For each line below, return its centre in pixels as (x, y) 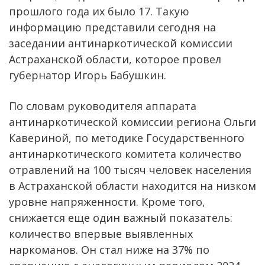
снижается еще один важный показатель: (121, 217)
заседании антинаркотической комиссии (121, 43)
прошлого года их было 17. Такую (99, 11)
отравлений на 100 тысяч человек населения (130, 169)
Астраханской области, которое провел (115, 59)
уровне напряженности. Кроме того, (107, 201)
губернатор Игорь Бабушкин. (88, 75)
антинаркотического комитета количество (125, 153)
